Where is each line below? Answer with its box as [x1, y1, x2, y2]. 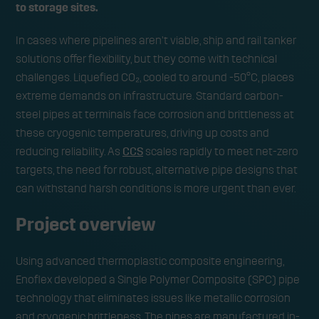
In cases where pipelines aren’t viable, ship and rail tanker [16, 33, 296, 47]
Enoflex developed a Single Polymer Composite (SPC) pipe [16, 273, 300, 286]
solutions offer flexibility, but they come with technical [16, 52, 277, 66]
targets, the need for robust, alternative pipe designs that [16, 163, 298, 177]
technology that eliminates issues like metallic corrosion [16, 291, 291, 305]
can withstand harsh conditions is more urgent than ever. [16, 182, 298, 195]
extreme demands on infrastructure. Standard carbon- [16, 89, 283, 103]
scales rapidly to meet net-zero [143, 145, 298, 158]
